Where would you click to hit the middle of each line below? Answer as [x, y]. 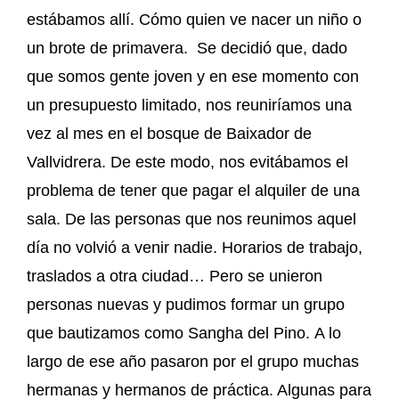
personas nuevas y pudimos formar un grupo [186, 304]
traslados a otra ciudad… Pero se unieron [175, 276]
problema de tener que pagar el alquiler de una [193, 190]
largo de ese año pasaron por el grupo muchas [193, 361]
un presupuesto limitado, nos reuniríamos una [189, 105]
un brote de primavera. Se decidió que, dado [187, 48]
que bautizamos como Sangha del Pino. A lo [184, 333]
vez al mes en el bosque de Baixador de [169, 133]
